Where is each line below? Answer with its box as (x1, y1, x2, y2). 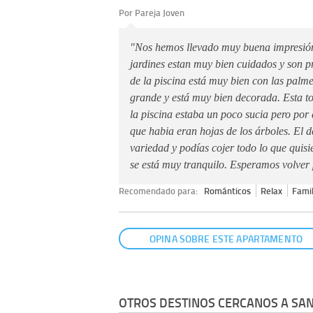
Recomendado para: (119, 184, 200, 198)
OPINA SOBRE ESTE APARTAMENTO (150, 231, 303, 245)
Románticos (204, 184, 252, 198)
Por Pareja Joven (119, 6, 184, 20)
